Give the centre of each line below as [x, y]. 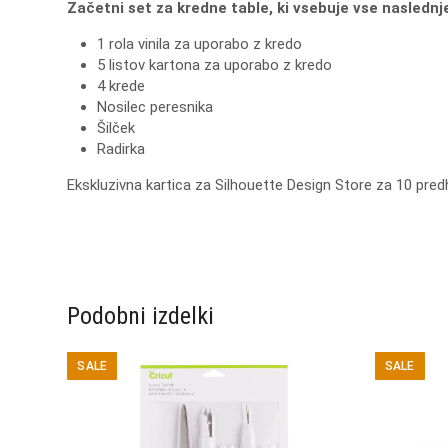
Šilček [116, 127]
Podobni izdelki [141, 315]
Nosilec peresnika [155, 106]
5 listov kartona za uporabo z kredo [215, 64]
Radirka [121, 148]
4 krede [121, 85]
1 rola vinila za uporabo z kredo [200, 43]
